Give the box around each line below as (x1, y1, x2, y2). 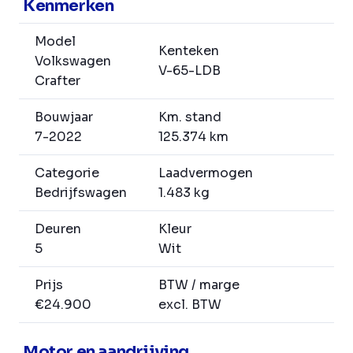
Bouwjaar (35, 109, 93, 126)
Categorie (35, 165, 99, 182)
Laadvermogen (158, 165, 253, 182)
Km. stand (158, 109, 221, 126)
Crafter (35, 72, 80, 90)
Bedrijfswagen (35, 184, 127, 202)
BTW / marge (158, 277, 240, 294)
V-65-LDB (158, 62, 221, 80)
